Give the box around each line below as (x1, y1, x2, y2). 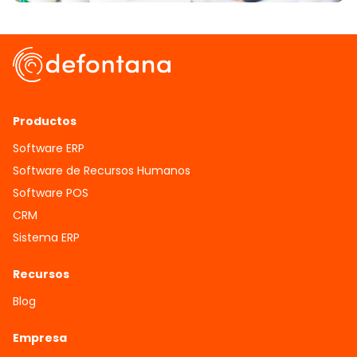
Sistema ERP (13, 229, 80, 245)
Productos (13, 112, 76, 129)
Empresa (13, 329, 67, 346)
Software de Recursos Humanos (13, 162, 190, 178)
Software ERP (13, 139, 84, 156)
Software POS (13, 184, 88, 201)
